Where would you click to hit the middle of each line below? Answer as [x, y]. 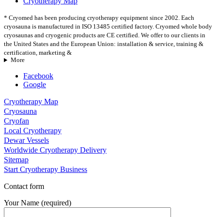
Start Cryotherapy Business [46, 170]
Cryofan [16, 121]
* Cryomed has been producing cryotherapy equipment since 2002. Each [99, 18]
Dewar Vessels [26, 140]
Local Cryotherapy [33, 131]
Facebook [38, 76]
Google [35, 85]
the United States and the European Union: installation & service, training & [104, 44]
